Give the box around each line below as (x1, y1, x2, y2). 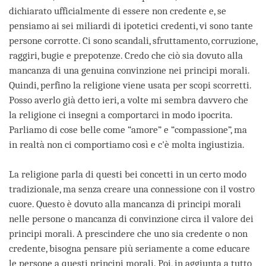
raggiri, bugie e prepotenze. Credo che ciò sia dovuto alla (9, 50, 243, 62)
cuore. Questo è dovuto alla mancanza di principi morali (9, 198, 241, 210)
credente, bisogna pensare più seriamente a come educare (9, 243, 250, 255)
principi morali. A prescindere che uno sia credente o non (9, 228, 248, 240)
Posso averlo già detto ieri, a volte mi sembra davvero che (9, 94, 248, 106)
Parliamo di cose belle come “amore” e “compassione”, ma (9, 124, 247, 136)
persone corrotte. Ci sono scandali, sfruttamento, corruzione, (9, 35, 257, 47)
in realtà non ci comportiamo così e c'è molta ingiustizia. (9, 139, 245, 151)
